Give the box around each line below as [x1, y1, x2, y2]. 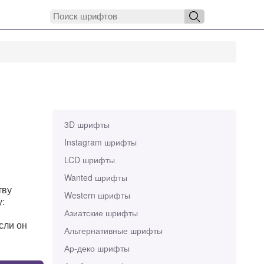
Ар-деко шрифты [64, 242, 130, 254]
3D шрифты [64, 118, 110, 130]
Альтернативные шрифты [64, 225, 163, 236]
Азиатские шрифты [64, 207, 138, 219]
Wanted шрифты [64, 171, 127, 183]
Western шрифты [64, 189, 130, 201]
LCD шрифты [64, 154, 115, 166]
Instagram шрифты [64, 136, 137, 148]
